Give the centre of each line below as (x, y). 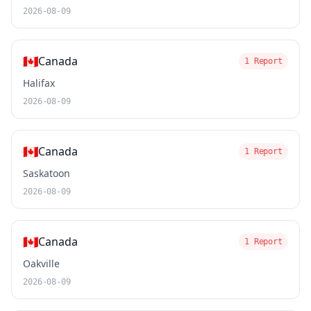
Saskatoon (47, 173)
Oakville (41, 263)
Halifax (39, 83)
